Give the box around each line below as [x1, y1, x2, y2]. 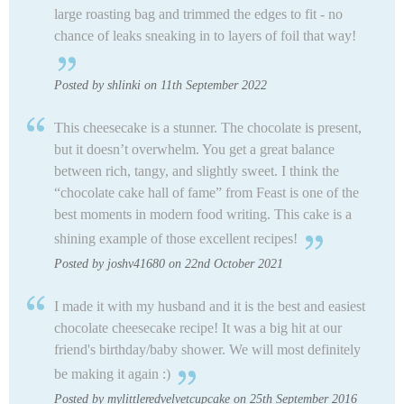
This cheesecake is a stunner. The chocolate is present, [54, 120, 362, 136]
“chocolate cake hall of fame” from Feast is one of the [54, 185, 359, 201]
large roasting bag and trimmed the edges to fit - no [54, 6, 343, 23]
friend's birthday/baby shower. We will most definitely [54, 342, 361, 358]
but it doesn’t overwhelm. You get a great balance [54, 142, 335, 158]
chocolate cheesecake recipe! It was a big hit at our [54, 320, 342, 336]
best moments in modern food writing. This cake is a [54, 207, 352, 223]
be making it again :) [54, 366, 170, 382]
